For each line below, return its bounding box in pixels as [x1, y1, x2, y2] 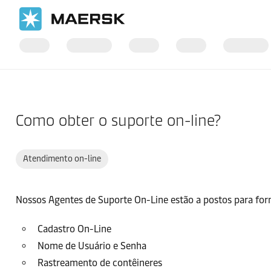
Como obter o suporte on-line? [16, 111, 221, 130]
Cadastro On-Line [38, 223, 111, 235]
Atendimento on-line [23, 154, 101, 164]
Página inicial [16, 77, 64, 87]
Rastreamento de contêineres [38, 257, 162, 269]
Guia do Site [118, 77, 162, 87]
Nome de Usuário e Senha [38, 240, 146, 252]
